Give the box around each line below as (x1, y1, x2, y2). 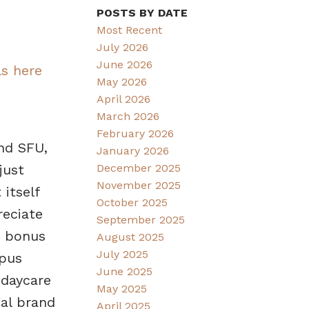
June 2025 (97, 264, 153, 278)
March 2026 (97, 109, 160, 123)
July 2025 (97, 247, 149, 261)
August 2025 (97, 230, 165, 243)
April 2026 (97, 92, 151, 106)
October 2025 (97, 195, 168, 209)
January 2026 (97, 143, 170, 157)
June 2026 (97, 57, 153, 71)
